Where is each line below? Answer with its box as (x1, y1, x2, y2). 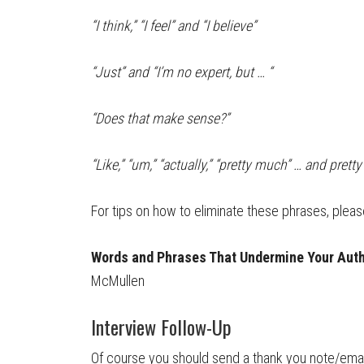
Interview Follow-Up (91, 312, 232, 341)
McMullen (91, 272, 145, 289)
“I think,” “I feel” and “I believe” (91, 17, 256, 34)
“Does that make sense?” (91, 110, 229, 127)
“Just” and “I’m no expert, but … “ (91, 63, 272, 80)
